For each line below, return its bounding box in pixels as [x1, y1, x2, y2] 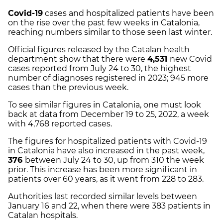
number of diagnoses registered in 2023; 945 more [8, 73, 209, 83]
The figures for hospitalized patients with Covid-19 [8, 136, 207, 146]
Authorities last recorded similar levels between [8, 192, 197, 202]
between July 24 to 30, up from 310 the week [25, 155, 204, 165]
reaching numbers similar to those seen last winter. [8, 27, 214, 37]
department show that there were [8, 54, 147, 64]
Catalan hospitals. [8, 211, 78, 221]
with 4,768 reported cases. [8, 119, 112, 129]
